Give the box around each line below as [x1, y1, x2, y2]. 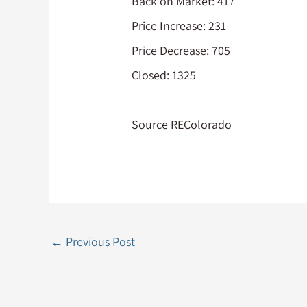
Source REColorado [132, 116, 232, 132]
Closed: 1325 [132, 66, 197, 83]
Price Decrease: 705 [132, 42, 231, 58]
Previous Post [63, 233, 135, 249]
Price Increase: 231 [132, 17, 227, 34]
